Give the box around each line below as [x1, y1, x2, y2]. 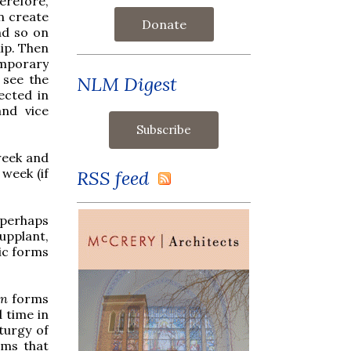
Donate [141, 16, 186, 32]
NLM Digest [77, 71, 177, 96]
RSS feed [77, 165, 158, 190]
